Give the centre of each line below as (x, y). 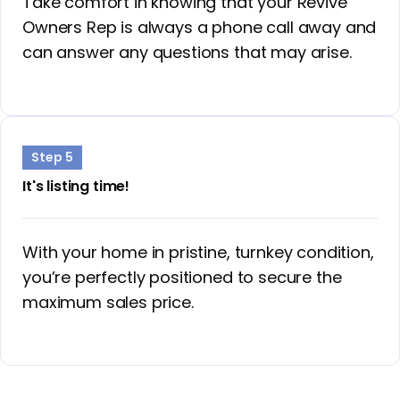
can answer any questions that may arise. (187, 52)
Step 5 (52, 158)
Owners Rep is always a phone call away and (200, 27)
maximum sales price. (108, 302)
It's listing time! (76, 186)
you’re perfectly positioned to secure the (182, 277)
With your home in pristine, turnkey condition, (198, 252)
